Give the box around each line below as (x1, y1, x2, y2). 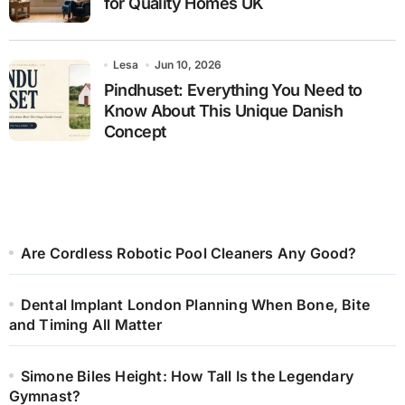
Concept (103, 122, 166, 142)
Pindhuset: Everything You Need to (103, 80, 363, 100)
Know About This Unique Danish (103, 101, 344, 121)
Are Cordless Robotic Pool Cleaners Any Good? (20, 244, 357, 263)
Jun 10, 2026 (155, 58, 222, 72)
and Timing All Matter (8, 316, 162, 334)
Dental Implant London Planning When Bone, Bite (20, 296, 370, 315)
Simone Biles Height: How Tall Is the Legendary (20, 367, 353, 386)
